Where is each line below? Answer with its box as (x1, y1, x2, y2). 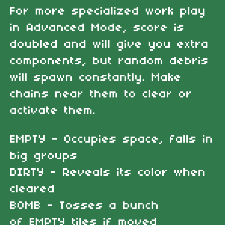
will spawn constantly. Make (10, 71, 182, 84)
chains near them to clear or (10, 88, 192, 100)
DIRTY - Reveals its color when (10, 166, 206, 179)
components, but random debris (10, 55, 209, 67)
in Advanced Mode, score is (10, 22, 185, 34)
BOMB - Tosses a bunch (10, 199, 159, 212)
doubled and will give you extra (10, 38, 209, 51)
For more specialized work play (10, 5, 206, 18)
